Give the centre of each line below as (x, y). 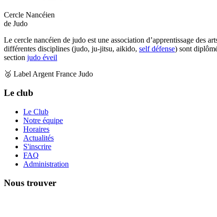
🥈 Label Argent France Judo (48, 74)
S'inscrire (37, 146)
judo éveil (42, 58)
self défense (157, 49)
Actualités (39, 138)
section (15, 58)
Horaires (36, 129)
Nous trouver (30, 183)
